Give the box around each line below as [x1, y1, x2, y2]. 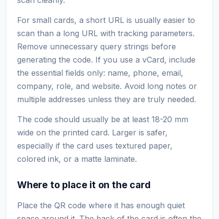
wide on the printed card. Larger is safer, [17, 127, 168, 137]
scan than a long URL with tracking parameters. [17, 28, 195, 38]
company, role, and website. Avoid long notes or [17, 81, 197, 91]
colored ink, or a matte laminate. [17, 153, 137, 164]
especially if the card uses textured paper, [17, 140, 173, 151]
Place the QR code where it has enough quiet [17, 200, 185, 210]
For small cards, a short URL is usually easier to [17, 15, 195, 25]
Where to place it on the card [17, 178, 151, 191]
